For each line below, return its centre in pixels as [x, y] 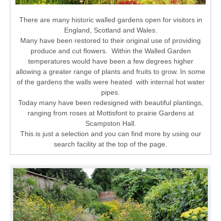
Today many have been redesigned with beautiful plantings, [110, 103]
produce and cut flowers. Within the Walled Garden [110, 51]
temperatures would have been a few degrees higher [110, 61]
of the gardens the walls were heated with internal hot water [110, 82]
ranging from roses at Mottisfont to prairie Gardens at [110, 113]
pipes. [110, 92]
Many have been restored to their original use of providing [110, 41]
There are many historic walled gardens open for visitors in [110, 20]
